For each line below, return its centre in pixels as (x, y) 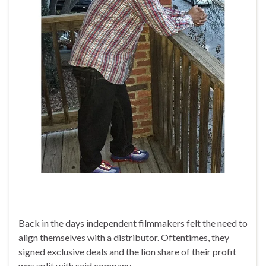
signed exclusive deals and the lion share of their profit (127, 251)
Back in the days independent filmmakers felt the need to (133, 223)
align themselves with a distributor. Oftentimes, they (124, 237)
